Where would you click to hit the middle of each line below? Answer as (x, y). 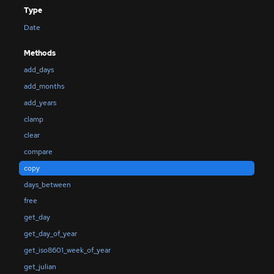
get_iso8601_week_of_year (67, 250)
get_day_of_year (50, 233)
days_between (47, 184)
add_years (40, 102)
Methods (39, 54)
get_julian (40, 266)
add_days (39, 70)
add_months (44, 87)
